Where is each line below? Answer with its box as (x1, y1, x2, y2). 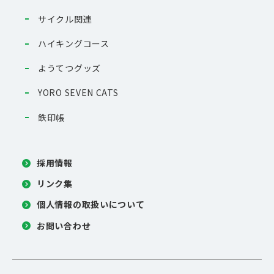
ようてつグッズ (38, 62, 101, 75)
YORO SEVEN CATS (38, 86, 119, 99)
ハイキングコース (38, 37, 109, 50)
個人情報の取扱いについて (37, 198, 145, 211)
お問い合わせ (37, 219, 91, 232)
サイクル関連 (38, 12, 92, 25)
